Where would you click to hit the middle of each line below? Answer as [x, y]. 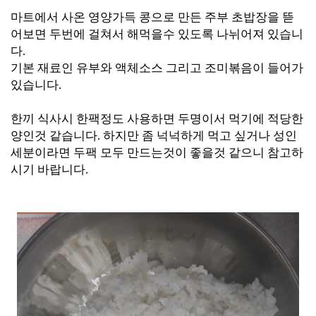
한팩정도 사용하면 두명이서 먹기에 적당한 [190, 119]
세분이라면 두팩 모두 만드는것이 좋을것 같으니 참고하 [157, 153]
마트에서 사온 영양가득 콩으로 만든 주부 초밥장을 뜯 [152, 17]
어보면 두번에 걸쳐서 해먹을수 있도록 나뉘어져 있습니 [157, 34]
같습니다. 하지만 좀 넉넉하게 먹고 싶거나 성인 [173, 136]
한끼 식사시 [42, 119]
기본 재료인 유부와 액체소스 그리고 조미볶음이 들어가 [157, 68]
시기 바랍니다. [49, 170]
